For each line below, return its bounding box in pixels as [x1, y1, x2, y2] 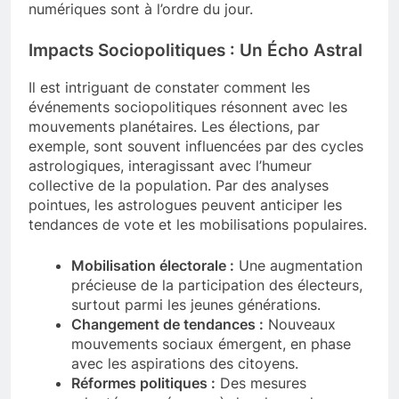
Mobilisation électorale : [71, 256, 234, 274]
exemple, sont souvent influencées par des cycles [28, 136, 363, 155]
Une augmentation [234, 256, 362, 274]
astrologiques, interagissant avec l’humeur [28, 156, 312, 175]
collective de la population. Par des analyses [28, 175, 329, 194]
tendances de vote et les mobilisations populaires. [28, 215, 367, 233]
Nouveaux [264, 314, 336, 333]
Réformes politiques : [71, 373, 216, 392]
